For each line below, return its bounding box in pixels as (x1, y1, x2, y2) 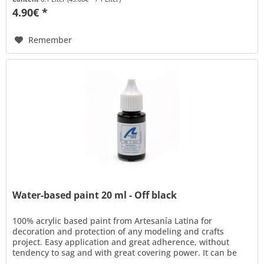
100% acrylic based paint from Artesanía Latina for (12, 215, 213, 227)
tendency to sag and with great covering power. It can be (12, 247, 237, 259)
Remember (28, 34, 72, 46)
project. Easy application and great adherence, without (12, 236, 230, 248)
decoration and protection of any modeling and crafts (12, 226, 225, 237)
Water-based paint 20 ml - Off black (12, 189, 177, 202)
